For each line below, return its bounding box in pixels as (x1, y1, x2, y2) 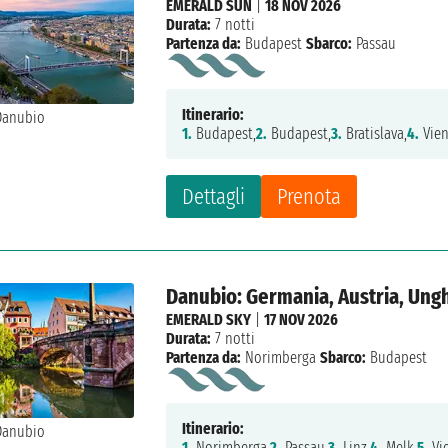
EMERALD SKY (166, 310, 252, 330)
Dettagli (182, 183, 246, 211)
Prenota (277, 183, 342, 211)
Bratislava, (342, 124, 408, 144)
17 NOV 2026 (264, 310, 339, 330)
